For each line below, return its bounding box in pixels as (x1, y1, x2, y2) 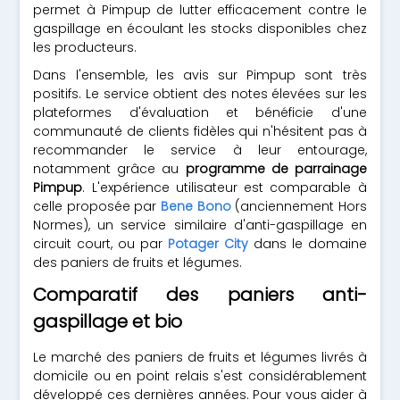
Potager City (168, 235, 248, 253)
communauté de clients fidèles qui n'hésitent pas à (33, 122, 367, 140)
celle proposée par (33, 197, 161, 215)
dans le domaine (247, 235, 367, 253)
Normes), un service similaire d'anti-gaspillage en (33, 216, 367, 234)
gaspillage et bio (33, 309, 183, 334)
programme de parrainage (185, 160, 367, 178)
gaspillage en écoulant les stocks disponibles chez (33, 20, 367, 37)
